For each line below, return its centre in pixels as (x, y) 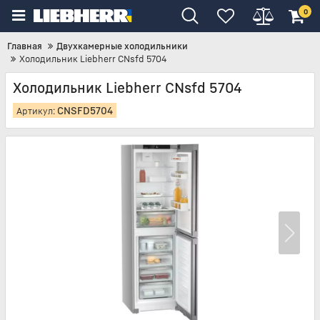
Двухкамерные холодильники (122, 46)
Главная (25, 46)
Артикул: (37, 111)
